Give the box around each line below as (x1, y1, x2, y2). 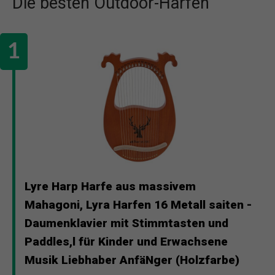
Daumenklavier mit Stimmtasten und (25, 215, 228, 230)
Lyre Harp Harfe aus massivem (25, 179, 196, 193)
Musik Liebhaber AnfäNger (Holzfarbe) (25, 252, 239, 267)
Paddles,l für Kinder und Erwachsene (25, 234, 228, 249)
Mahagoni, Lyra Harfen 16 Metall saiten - (25, 197, 252, 212)
